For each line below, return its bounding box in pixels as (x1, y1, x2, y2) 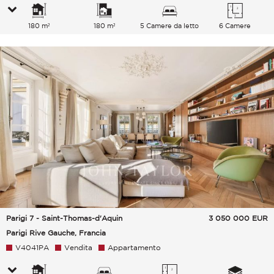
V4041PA (15, 243, 49, 251)
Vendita (64, 243, 92, 251)
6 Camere (219, 22, 251, 30)
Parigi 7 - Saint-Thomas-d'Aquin (6, 213, 122, 222)
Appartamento (108, 243, 161, 251)
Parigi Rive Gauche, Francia (6, 228, 106, 237)
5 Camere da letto (140, 22, 199, 30)
